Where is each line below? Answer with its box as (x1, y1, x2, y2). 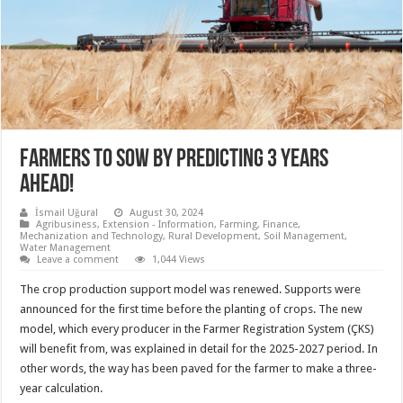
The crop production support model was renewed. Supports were (20, 282, 362, 296)
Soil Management (264, 229, 345, 242)
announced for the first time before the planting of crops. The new (20, 301, 363, 316)
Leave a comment (37, 253, 120, 265)
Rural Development (168, 229, 259, 242)
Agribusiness (36, 218, 98, 230)
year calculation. (20, 381, 103, 395)
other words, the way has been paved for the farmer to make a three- (20, 361, 378, 375)
